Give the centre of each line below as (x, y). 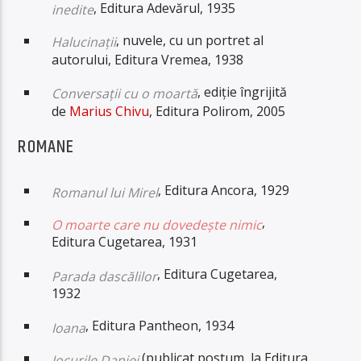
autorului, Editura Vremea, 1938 (148, 59)
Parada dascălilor (105, 277)
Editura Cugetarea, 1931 (125, 242)
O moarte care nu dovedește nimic (157, 225)
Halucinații (84, 42)
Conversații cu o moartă (125, 94)
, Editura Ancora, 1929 (224, 191)
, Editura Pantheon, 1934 (160, 326)
